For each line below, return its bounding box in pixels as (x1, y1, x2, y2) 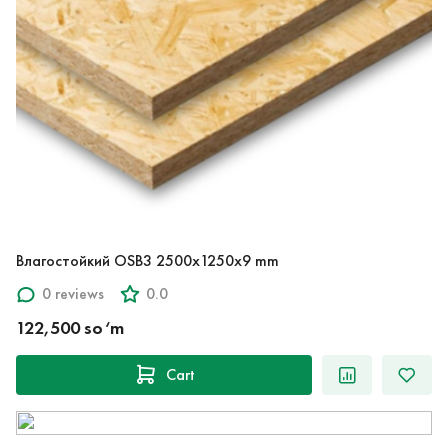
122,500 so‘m (16, 316, 124, 339)
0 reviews (42, 284, 104, 304)
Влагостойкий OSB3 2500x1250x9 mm (16, 250, 279, 270)
